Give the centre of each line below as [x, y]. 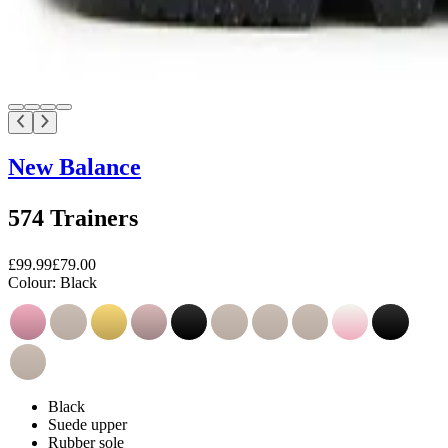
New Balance [74, 166]
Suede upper [87, 424]
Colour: [32, 282]
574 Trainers [73, 217]
